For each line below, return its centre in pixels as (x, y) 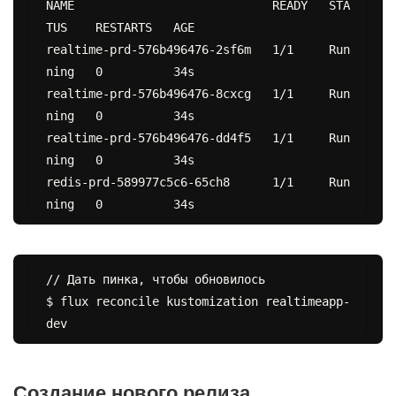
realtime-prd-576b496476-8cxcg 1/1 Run (198, 93)
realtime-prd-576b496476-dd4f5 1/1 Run (198, 137)
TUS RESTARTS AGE (120, 27)
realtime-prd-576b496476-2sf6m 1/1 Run (198, 49)
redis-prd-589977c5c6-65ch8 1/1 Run (198, 182)
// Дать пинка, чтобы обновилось (155, 279)
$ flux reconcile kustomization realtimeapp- (198, 301)
